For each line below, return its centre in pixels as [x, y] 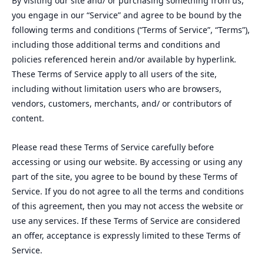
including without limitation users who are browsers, [117, 89]
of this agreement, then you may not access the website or [128, 206]
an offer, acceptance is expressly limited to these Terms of [126, 235]
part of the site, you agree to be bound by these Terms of [125, 176]
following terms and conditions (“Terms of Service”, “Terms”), [131, 30]
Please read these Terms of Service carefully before [113, 147]
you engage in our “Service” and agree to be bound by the [127, 15]
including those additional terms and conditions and [116, 44]
